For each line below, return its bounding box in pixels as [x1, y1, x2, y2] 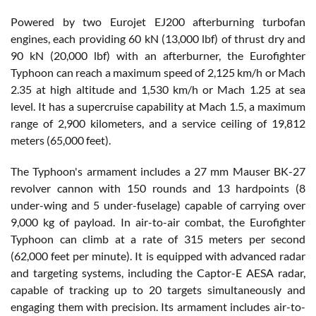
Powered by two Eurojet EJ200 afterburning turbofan [11, 14, 305, 28]
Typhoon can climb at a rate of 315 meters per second [11, 231, 305, 245]
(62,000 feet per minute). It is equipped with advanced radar [11, 248, 305, 262]
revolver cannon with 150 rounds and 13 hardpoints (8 [11, 181, 305, 195]
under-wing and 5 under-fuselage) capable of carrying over [11, 197, 305, 212]
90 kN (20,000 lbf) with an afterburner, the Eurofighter [11, 48, 305, 62]
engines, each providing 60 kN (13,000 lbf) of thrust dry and [11, 31, 305, 45]
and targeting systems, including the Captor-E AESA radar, [11, 265, 305, 279]
